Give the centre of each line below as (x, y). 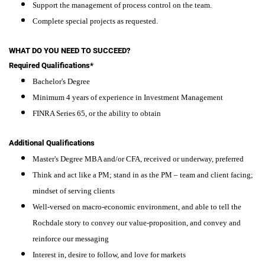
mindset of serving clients (74, 190)
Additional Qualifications (52, 143)
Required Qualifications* (51, 65)
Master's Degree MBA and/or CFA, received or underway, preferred (138, 159)
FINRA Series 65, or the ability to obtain (97, 113)
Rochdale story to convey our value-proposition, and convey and (137, 222)
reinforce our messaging (71, 238)
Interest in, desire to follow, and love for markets (109, 254)
